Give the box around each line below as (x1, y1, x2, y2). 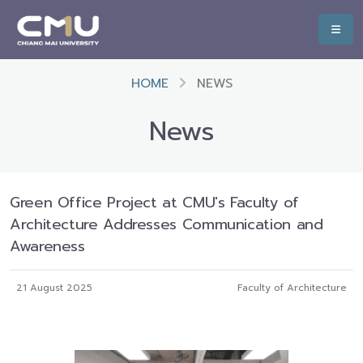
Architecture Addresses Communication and (10, 213, 323, 236)
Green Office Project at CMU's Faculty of (10, 191, 299, 214)
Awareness (10, 235, 85, 258)
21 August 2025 (16, 280, 92, 295)
